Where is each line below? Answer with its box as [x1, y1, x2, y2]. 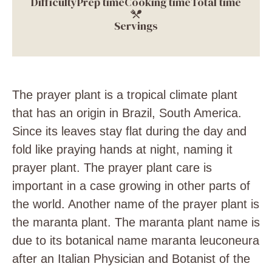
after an [12, 252, 54, 265]
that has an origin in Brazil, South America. [12, 106, 242, 120]
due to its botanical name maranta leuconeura [12, 234, 259, 247]
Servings [114, 18, 158, 33]
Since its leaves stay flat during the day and [12, 124, 246, 138]
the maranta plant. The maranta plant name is [12, 216, 260, 229]
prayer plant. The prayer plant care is [12, 161, 212, 174]
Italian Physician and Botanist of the [58, 252, 250, 265]
